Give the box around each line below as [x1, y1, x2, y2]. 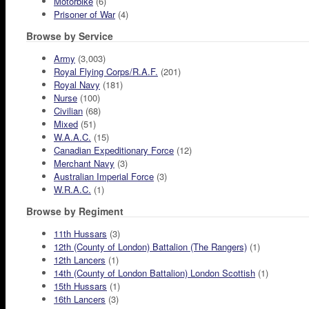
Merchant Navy [54, 157, 114, 170]
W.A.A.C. [54, 130, 91, 144]
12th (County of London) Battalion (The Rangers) [54, 240, 247, 254]
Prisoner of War [54, 8, 115, 21]
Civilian [54, 104, 83, 118]
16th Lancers [54, 292, 106, 306]
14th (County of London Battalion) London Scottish [54, 266, 255, 280]
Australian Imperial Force [54, 170, 154, 183]
